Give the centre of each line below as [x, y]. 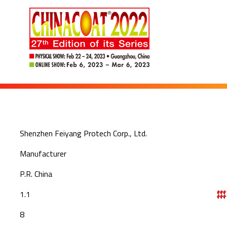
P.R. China [37, 174]
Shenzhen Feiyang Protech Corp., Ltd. [84, 133]
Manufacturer [44, 154]
